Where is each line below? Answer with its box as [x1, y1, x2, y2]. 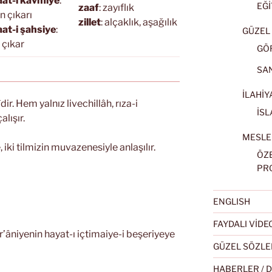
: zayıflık [99, 2, 134, 14]
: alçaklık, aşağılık [101, 16, 177, 29]
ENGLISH [212, 196, 250, 207]
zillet [78, 16, 101, 29]
